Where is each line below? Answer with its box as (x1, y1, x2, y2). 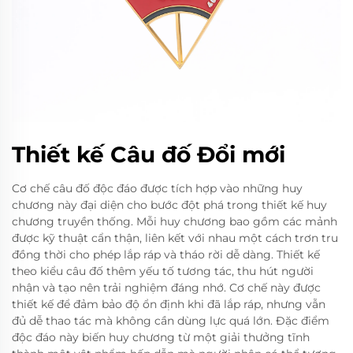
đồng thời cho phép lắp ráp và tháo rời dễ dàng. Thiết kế (12, 247, 320, 262)
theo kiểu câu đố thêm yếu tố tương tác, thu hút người (12, 264, 314, 279)
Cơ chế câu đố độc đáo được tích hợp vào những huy (12, 181, 303, 196)
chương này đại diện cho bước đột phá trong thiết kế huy (12, 198, 327, 213)
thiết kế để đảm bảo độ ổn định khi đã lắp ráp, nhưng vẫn (12, 297, 325, 312)
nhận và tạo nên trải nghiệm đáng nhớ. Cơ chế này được (12, 281, 321, 295)
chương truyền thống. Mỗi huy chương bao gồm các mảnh (12, 214, 337, 229)
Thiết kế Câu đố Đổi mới (12, 141, 285, 169)
